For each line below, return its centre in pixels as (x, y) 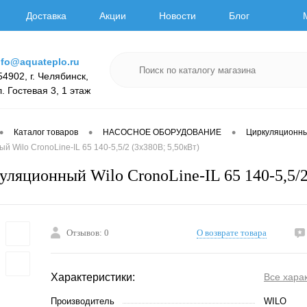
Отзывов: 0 (88, 233)
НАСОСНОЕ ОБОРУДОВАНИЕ (162, 133)
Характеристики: (93, 277)
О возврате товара (232, 233)
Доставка (46, 16)
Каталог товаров (46, 133)
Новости (177, 16)
